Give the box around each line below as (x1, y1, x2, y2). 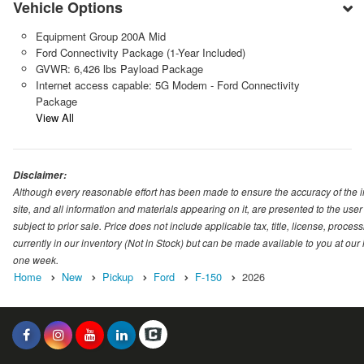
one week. (13, 252, 58, 266)
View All (35, 109, 74, 125)
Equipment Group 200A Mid (35, 28, 166, 44)
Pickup (102, 268, 133, 284)
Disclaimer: (13, 167, 67, 182)
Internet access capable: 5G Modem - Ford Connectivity (35, 76, 300, 93)
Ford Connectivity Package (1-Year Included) (35, 44, 245, 60)
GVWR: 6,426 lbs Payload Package (35, 60, 203, 76)
